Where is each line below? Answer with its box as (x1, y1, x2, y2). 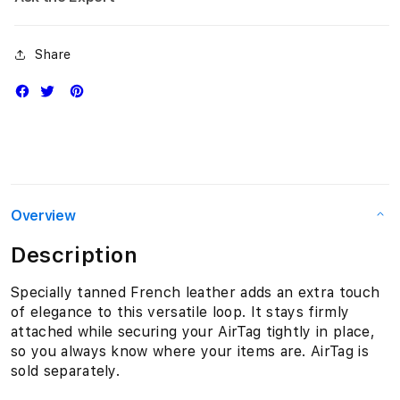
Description (11, 242, 138, 268)
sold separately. (11, 362, 121, 379)
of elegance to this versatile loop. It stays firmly (11, 304, 350, 321)
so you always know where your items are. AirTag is (11, 343, 370, 360)
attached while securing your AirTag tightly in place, (11, 323, 375, 340)
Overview (11, 207, 76, 224)
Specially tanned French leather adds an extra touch (11, 284, 380, 301)
